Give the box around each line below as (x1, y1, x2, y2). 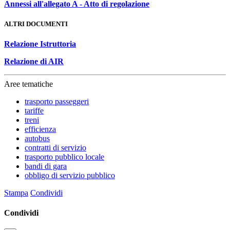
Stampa (4, 188, 28, 197)
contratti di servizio (25, 143, 86, 152)
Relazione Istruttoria (4, 39, 76, 48)
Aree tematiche (4, 79, 53, 88)
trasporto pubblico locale (25, 152, 104, 161)
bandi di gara (25, 161, 67, 170)
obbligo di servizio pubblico (25, 170, 115, 180)
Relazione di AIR (4, 56, 64, 66)
